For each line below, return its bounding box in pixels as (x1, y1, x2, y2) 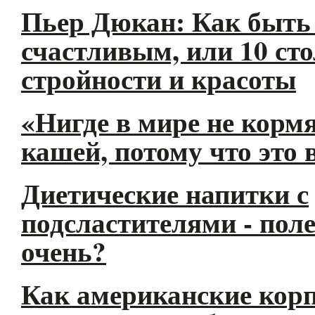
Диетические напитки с (21, 173, 309, 213)
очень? (21, 231, 106, 271)
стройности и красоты (21, 58, 296, 98)
